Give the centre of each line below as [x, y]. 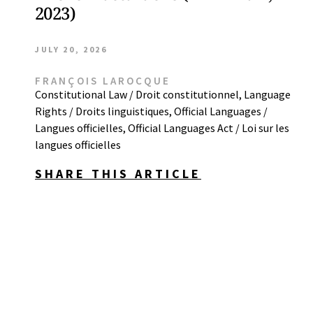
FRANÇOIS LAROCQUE [103, 81]
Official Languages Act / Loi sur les [209, 128]
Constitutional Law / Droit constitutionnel [137, 94]
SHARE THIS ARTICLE [118, 174]
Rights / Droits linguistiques [102, 111]
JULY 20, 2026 [71, 49]
